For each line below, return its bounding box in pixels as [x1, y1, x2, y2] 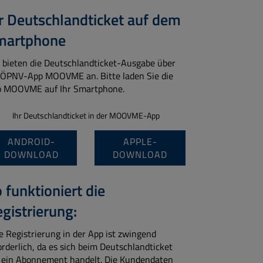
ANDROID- [8, 134, 55, 149]
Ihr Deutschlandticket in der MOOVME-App [12, 109, 160, 122]
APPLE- [123, 134, 157, 149]
